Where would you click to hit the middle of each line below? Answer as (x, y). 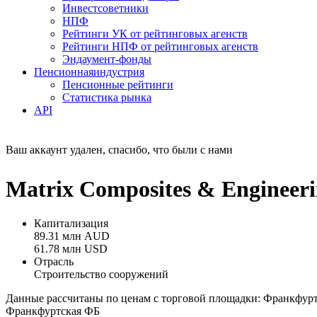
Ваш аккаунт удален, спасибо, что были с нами (119, 150)
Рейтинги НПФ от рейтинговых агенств (160, 47)
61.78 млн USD (71, 249)
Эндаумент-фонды (107, 59)
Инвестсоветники (105, 8)
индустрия (119, 72)
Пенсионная (64, 72)
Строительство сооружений (101, 275)
